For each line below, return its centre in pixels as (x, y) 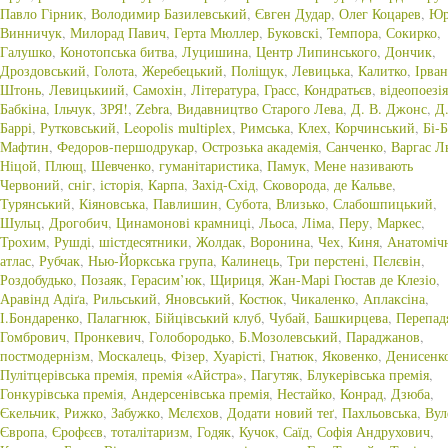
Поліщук (257, 70)
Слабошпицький (383, 203)
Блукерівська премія (368, 374)
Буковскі (293, 32)
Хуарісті (237, 355)
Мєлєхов (193, 412)
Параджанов (383, 336)
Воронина (280, 241)
